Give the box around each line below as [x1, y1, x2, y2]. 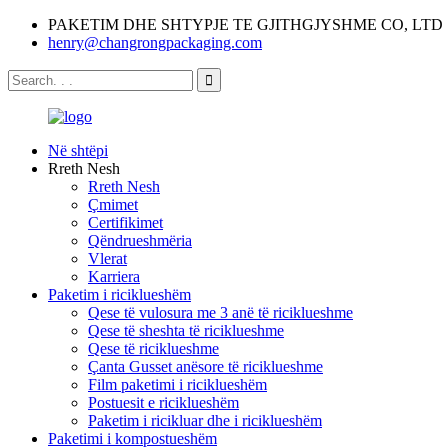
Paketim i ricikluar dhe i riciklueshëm [88, 412, 322, 429]
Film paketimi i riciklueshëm [88, 376, 267, 393]
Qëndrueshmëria [88, 232, 192, 249]
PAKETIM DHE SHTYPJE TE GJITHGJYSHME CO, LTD [48, 16, 443, 33]
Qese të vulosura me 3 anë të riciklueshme [88, 304, 353, 321]
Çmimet [88, 196, 138, 213]
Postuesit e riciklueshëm [88, 394, 239, 411]
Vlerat [88, 250, 127, 267]
